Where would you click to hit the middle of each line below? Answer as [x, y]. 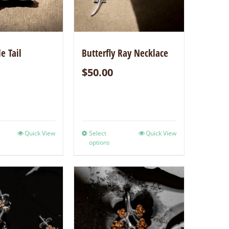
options [100, 143]
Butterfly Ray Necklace [125, 53]
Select [98, 133]
